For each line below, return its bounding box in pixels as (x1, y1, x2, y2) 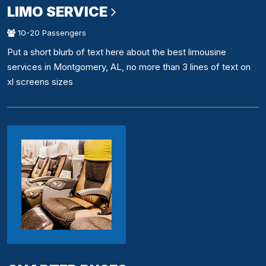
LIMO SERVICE (7, 3, 107, 21)
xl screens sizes (7, 76, 73, 88)
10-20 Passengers (15, 28, 86, 38)
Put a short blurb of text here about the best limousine (7, 46, 226, 58)
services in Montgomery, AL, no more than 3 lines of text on (7, 61, 251, 73)
